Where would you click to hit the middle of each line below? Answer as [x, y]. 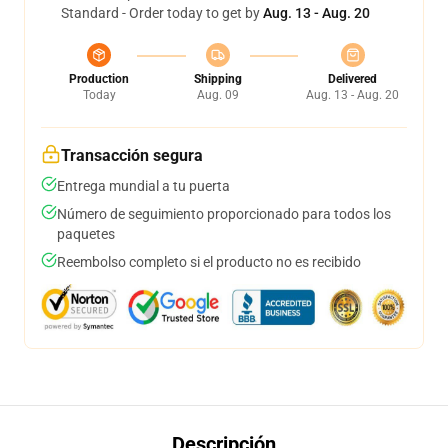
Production [99, 79]
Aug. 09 [217, 95]
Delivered [352, 79]
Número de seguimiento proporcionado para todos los [224, 214]
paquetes [86, 234]
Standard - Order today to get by [162, 13]
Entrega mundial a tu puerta [143, 186]
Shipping [217, 79]
